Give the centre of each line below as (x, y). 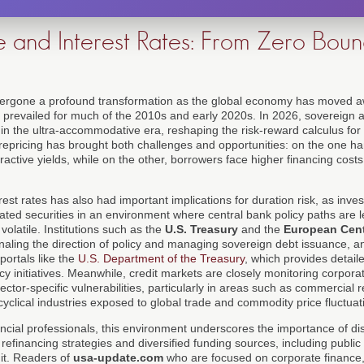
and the (261, 229)
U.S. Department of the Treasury (161, 258)
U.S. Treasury (201, 229)
